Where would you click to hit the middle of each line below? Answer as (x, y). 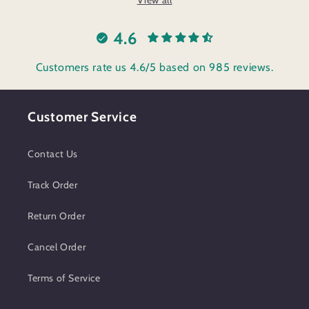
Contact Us (53, 154)
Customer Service (82, 117)
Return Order (57, 216)
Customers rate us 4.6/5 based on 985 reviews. (154, 67)
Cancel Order (57, 247)
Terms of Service (64, 278)
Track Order (53, 185)
